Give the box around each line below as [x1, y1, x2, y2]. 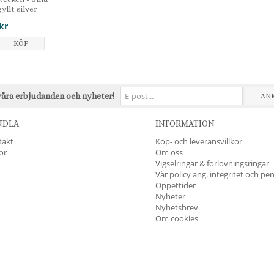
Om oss [155, 146, 183, 158]
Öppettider [155, 179, 196, 191]
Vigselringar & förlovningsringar [155, 157, 269, 169]
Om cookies [155, 212, 198, 224]
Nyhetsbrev [155, 201, 198, 213]
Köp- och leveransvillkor [155, 135, 242, 147]
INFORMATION [155, 118, 215, 128]
